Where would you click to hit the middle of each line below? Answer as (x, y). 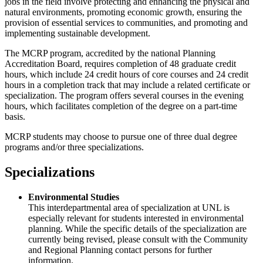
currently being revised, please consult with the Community (138, 239)
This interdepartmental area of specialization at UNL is (129, 207)
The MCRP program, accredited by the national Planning (110, 53)
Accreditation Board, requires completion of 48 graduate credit (120, 64)
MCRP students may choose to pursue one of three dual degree (121, 137)
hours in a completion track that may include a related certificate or (127, 85)
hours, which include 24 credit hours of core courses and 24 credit (127, 75)
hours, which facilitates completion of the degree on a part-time (121, 106)
